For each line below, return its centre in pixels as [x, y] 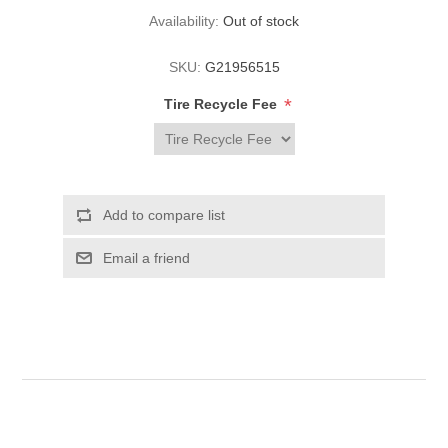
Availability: [184, 21]
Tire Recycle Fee [222, 104]
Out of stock [261, 21]
